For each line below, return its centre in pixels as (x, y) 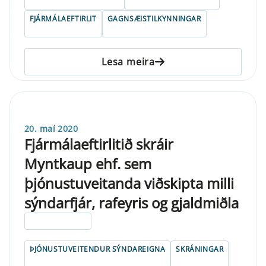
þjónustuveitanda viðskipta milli (129, 183)
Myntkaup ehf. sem (88, 163)
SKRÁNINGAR (200, 249)
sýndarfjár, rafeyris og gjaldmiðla (132, 202)
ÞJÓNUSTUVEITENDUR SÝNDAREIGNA (98, 249)
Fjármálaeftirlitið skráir (99, 144)
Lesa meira (128, 61)
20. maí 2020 (51, 128)
